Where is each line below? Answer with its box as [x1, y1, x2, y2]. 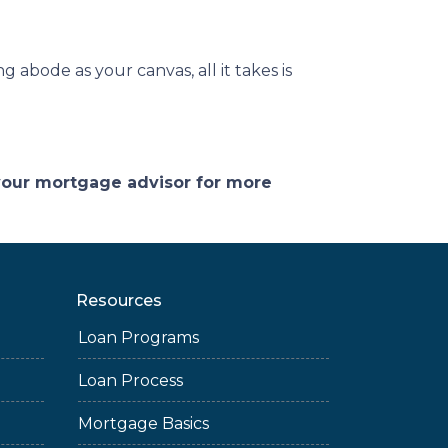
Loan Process [78, 371, 183, 390]
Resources [76, 291, 162, 310]
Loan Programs [78, 328, 199, 347]
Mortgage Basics [78, 414, 209, 433]
